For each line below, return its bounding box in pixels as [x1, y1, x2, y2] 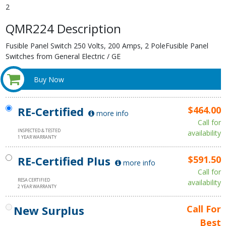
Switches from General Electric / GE [5, 51, 121, 62]
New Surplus [14, 202, 84, 218]
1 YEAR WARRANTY [18, 133, 56, 140]
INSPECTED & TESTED [18, 127, 61, 134]
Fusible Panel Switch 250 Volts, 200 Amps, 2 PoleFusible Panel [5, 41, 208, 51]
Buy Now [34, 74, 65, 84]
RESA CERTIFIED [18, 176, 50, 183]
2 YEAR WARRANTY [18, 183, 56, 190]
